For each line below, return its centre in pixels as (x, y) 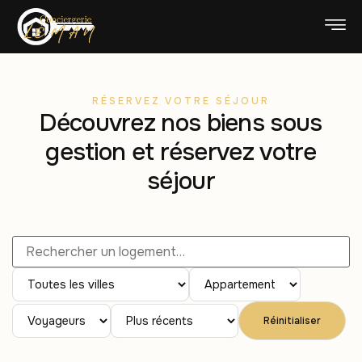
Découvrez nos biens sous (181, 123)
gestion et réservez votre (181, 152)
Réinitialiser (292, 321)
